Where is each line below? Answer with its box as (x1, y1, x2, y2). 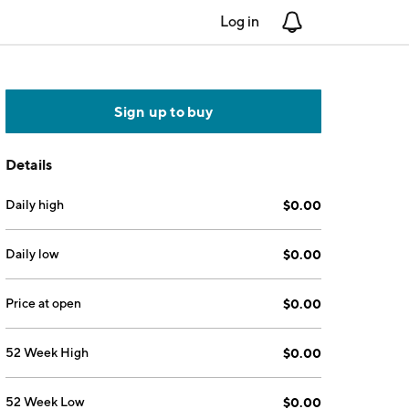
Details (5, 155, 53, 173)
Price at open (5, 296, 82, 310)
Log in (220, 13, 259, 30)
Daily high (5, 197, 65, 212)
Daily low (5, 246, 60, 261)
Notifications (303, 13, 386, 30)
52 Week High (5, 345, 89, 360)
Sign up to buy (113, 102, 214, 121)
